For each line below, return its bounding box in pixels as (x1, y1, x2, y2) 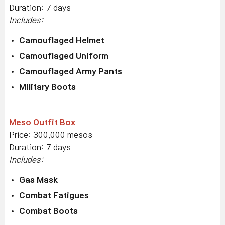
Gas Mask (19, 175, 58, 184)
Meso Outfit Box (9, 118, 75, 126)
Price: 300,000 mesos (9, 130, 92, 139)
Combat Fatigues (19, 191, 89, 199)
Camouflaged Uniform (19, 51, 108, 60)
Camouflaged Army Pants (19, 67, 122, 75)
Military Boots (19, 82, 76, 91)
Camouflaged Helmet (19, 36, 104, 44)
